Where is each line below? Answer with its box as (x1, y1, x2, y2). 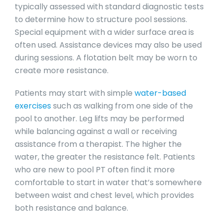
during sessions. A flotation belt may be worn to (14, 52, 197, 63)
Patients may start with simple (14, 87, 135, 99)
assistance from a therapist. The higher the (14, 138, 182, 150)
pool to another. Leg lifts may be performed (14, 112, 184, 124)
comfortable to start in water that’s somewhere (14, 176, 202, 188)
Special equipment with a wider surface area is (14, 26, 194, 38)
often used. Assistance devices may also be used (14, 39, 202, 51)
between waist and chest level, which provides (14, 189, 194, 201)
